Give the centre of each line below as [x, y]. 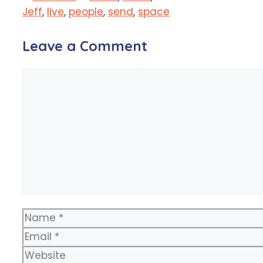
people [86, 12]
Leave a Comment [85, 46]
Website [42, 253]
